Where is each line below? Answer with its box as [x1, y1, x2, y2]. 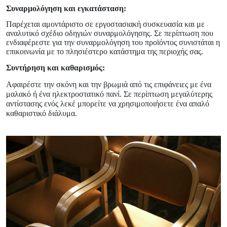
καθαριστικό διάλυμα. [6, 108, 77, 118]
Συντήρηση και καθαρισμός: [6, 63, 105, 72]
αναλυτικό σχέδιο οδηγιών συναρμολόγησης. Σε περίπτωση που [6, 29, 213, 38]
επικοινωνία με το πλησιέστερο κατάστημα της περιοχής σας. [6, 47, 203, 56]
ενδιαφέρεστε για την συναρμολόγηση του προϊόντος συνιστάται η [6, 38, 220, 47]
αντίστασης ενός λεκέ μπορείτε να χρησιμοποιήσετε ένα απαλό [6, 99, 209, 108]
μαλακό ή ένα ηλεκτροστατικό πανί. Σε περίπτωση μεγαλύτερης [6, 89, 212, 98]
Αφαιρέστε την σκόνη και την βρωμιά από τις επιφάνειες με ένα [6, 80, 211, 89]
